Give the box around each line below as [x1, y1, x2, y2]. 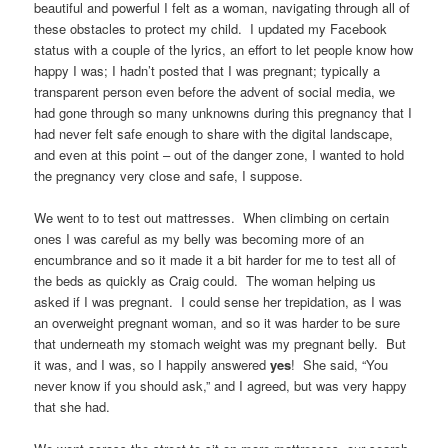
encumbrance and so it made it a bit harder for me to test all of [34, 249, 397, 269]
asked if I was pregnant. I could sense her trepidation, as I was [34, 291, 403, 311]
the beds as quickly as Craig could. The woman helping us [34, 270, 377, 290]
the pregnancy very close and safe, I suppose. [34, 165, 304, 185]
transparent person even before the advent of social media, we [34, 81, 396, 101]
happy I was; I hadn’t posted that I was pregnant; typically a [34, 60, 381, 80]
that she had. [34, 396, 111, 416]
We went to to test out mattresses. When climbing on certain [34, 207, 390, 227]
